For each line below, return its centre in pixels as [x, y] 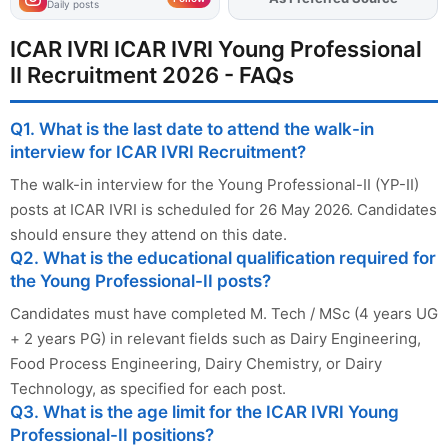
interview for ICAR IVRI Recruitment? [158, 152]
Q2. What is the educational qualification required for [223, 258]
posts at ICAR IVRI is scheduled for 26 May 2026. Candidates [223, 210]
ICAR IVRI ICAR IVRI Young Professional [216, 49]
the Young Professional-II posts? [140, 281]
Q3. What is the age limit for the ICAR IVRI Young [204, 412]
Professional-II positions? [112, 435]
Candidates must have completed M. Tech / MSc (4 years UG [224, 314]
